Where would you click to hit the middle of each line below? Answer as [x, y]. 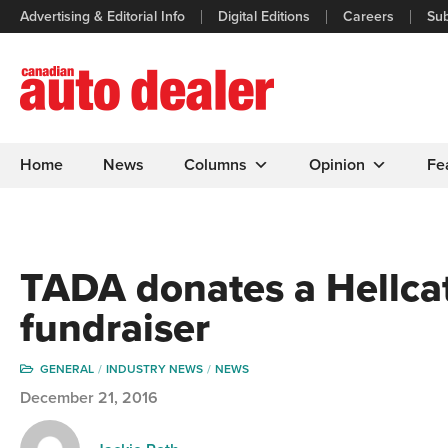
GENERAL [67, 369]
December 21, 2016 [89, 398]
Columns [215, 165]
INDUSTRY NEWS [154, 369]
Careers [368, 16]
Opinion [337, 165]
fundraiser [115, 328]
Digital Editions [264, 16]
